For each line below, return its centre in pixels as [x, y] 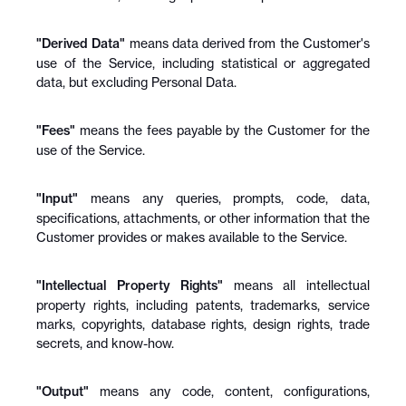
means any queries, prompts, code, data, [224, 198]
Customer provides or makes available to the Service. [192, 237]
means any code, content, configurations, [229, 391]
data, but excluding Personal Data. [136, 82]
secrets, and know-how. [105, 343]
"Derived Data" [81, 43]
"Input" [57, 198]
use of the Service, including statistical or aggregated [203, 63]
